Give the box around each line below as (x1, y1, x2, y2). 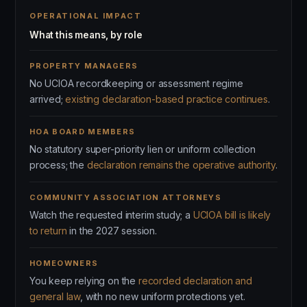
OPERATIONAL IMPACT (29, 11, 142, 21)
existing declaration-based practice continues (65, 93, 268, 105)
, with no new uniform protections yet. (80, 291, 245, 302)
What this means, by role (29, 29, 143, 40)
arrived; (29, 93, 66, 105)
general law (29, 291, 81, 302)
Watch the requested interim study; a (29, 209, 193, 221)
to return (29, 225, 67, 236)
